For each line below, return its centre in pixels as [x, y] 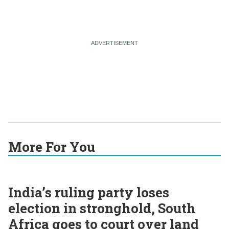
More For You [52, 146]
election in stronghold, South [102, 208]
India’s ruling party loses [89, 192]
